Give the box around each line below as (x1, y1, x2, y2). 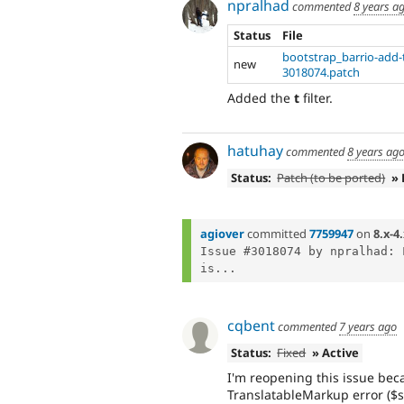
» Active (312, 344, 360, 362)
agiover (200, 225, 244, 242)
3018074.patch (282, 63, 361, 80)
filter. (299, 89, 333, 107)
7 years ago (339, 317, 397, 335)
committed (244, 225, 309, 242)
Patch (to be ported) (277, 170, 386, 187)
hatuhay (227, 140, 283, 161)
